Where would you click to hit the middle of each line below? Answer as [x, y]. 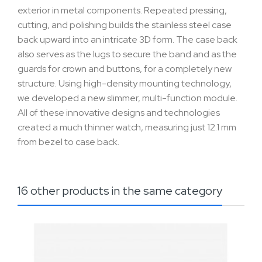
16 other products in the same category [120, 190]
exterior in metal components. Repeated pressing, [122, 10]
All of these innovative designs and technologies [119, 112]
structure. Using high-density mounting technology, [125, 83]
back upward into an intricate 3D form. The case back [127, 39]
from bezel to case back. [68, 142]
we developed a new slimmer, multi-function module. [127, 98]
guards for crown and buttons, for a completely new [125, 68]
